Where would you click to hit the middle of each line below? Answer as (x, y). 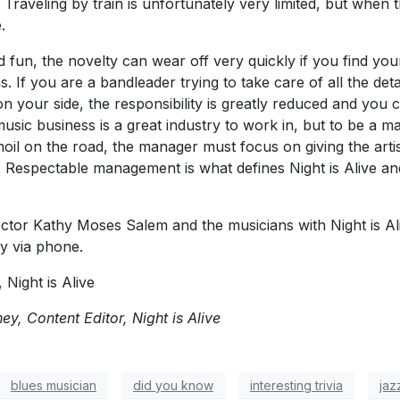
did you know (173, 385)
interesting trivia (296, 385)
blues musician (54, 385)
